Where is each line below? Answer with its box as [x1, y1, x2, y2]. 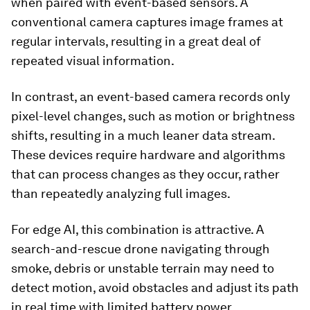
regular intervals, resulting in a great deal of [11, 34, 261, 48]
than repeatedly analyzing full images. [11, 186, 230, 201]
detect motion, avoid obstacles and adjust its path [11, 280, 299, 295]
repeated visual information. [11, 53, 174, 68]
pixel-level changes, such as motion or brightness [11, 109, 295, 123]
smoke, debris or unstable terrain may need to [11, 261, 274, 275]
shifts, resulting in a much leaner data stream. [11, 128, 275, 143]
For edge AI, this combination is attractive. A [11, 222, 264, 237]
